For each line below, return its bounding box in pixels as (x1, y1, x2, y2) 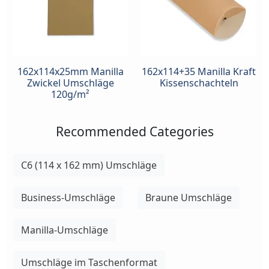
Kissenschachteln (159, 76, 238, 89)
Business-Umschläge (21, 190, 115, 204)
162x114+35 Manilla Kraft (142, 64, 256, 78)
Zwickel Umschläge (26, 76, 114, 89)
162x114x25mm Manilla (17, 64, 124, 78)
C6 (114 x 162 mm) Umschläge (21, 158, 157, 172)
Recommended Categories (55, 122, 214, 140)
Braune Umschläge (145, 190, 232, 204)
